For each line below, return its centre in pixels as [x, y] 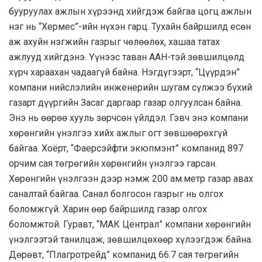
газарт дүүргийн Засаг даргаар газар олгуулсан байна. [125, 103]
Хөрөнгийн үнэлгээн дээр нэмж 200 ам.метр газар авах [131, 179]
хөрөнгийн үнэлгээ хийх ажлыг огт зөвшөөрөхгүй [118, 133]
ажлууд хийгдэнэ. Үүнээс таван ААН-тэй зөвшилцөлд [127, 57]
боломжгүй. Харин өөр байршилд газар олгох [108, 209]
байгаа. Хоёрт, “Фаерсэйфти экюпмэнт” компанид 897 [126, 149]
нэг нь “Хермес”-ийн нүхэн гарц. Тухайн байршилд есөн [130, 27]
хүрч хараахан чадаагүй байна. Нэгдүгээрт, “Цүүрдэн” [124, 73]
